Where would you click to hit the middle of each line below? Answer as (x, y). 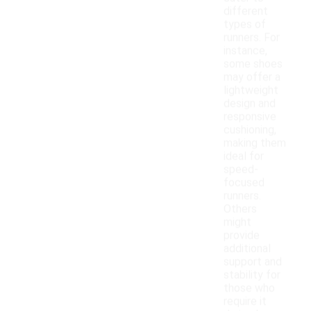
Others (240, 209)
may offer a (252, 77)
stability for (252, 275)
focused (244, 183)
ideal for (244, 156)
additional (247, 249)
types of (245, 24)
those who (249, 288)
